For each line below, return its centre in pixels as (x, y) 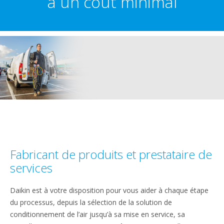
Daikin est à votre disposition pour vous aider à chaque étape (109, 190)
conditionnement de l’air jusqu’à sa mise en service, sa (97, 214)
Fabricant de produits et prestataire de (111, 154)
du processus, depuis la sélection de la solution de (91, 202)
